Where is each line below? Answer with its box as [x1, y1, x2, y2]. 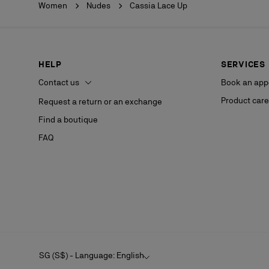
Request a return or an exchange [38, 97, 162, 107]
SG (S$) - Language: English [39, 250, 144, 260]
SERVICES [221, 59, 265, 69]
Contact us [38, 77, 81, 87]
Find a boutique [38, 115, 98, 125]
